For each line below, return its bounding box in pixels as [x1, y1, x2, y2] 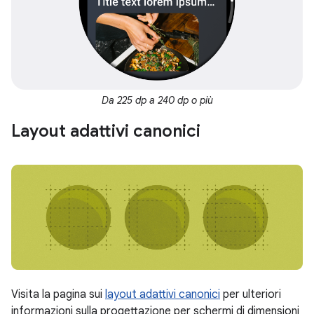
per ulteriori [220, 287, 281, 302]
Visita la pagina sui [11, 287, 105, 302]
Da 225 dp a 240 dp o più [101, 93, 213, 107]
